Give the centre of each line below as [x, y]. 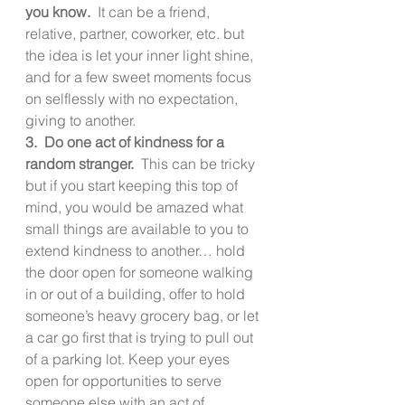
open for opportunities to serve [125, 380]
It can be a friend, [155, 11]
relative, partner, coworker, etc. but [137, 33]
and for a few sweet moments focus [140, 76]
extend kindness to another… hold [137, 250]
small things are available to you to [139, 228]
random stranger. [83, 163]
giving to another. [80, 120]
